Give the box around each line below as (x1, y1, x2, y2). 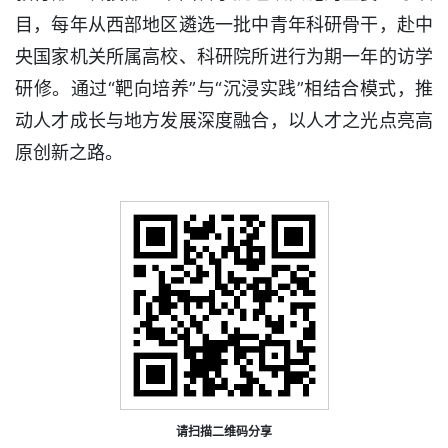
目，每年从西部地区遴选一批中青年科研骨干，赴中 (15, 14, 433, 35)
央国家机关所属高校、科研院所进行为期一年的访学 (15, 46, 433, 67)
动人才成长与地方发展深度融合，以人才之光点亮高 (15, 110, 433, 131)
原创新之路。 (15, 142, 123, 163)
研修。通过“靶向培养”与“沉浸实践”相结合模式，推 (15, 78, 433, 99)
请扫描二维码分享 (176, 424, 272, 439)
